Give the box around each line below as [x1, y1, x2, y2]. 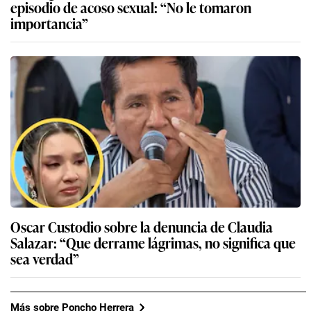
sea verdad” [10, 248, 79, 269]
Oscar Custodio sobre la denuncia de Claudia [10, 216, 273, 237]
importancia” [10, 12, 88, 34]
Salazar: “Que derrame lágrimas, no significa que [10, 232, 296, 253]
